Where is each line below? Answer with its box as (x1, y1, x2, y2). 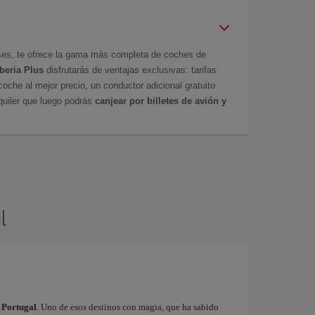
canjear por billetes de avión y (92, 95, 226, 106)
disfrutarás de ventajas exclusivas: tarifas (44, 64, 217, 75)
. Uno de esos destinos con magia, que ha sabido (36, 301, 219, 312)
